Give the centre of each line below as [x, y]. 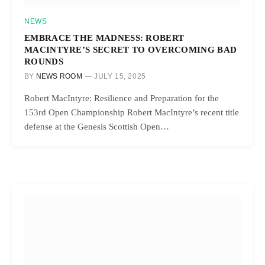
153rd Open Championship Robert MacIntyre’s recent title [132, 113]
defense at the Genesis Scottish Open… [97, 127]
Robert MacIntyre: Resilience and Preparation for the [122, 98]
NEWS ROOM [59, 77]
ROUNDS [44, 62]
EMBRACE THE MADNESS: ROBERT [104, 38]
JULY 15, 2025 [120, 77]
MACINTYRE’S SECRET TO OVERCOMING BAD [131, 50]
